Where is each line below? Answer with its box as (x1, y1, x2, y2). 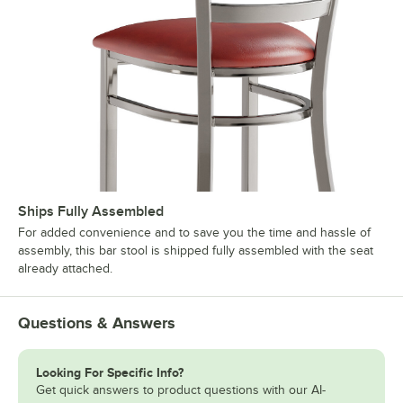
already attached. (18, 262, 112, 276)
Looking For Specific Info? (36, 365, 184, 381)
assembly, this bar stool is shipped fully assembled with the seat (18, 244, 373, 258)
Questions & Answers (18, 314, 175, 333)
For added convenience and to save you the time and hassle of (18, 226, 371, 240)
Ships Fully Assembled (18, 203, 164, 220)
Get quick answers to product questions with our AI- (36, 383, 326, 398)
